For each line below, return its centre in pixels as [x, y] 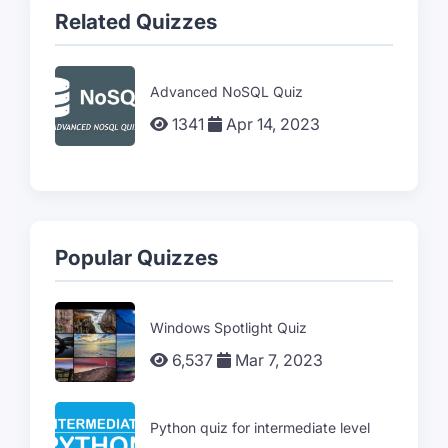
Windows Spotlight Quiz [228, 328]
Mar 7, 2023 [277, 360]
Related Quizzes [136, 21]
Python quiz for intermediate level [260, 428]
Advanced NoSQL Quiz [226, 92]
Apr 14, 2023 [271, 124]
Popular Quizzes [136, 257]
